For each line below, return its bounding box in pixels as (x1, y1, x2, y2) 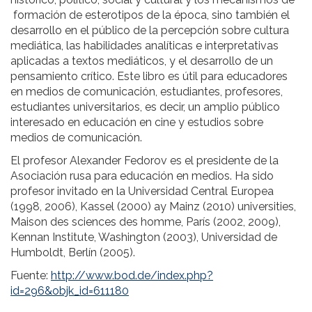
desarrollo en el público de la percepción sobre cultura (10, 24, 289, 37)
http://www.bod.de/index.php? (51, 269, 213, 282)
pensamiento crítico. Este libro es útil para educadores (10, 70, 288, 83)
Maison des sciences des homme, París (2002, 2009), (10, 215, 281, 228)
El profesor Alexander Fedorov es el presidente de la (10, 154, 279, 167)
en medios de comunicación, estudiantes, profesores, (10, 85, 283, 98)
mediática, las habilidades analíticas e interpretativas (10, 39, 279, 52)
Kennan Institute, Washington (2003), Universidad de (10, 231, 277, 244)
